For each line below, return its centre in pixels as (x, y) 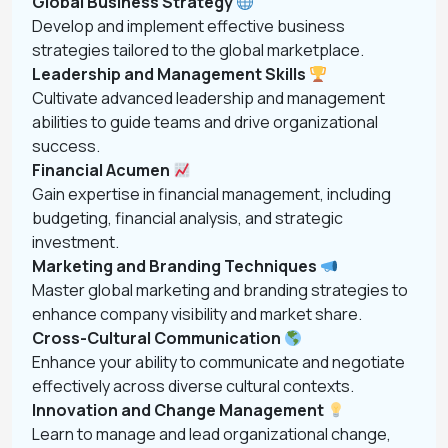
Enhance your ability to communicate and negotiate (218, 362)
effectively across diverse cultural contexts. (193, 386)
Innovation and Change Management (179, 410)
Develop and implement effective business (188, 26)
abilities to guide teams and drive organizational (205, 122)
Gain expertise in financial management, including (211, 194)
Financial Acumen (102, 170)
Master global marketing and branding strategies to (220, 290)
